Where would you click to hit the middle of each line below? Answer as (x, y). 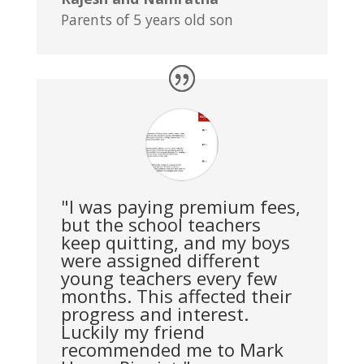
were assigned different (160, 260)
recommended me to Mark (172, 349)
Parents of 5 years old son (147, 19)
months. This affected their (176, 295)
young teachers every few (169, 277)
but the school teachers (160, 224)
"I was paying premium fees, (180, 206)
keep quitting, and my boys (175, 242)
